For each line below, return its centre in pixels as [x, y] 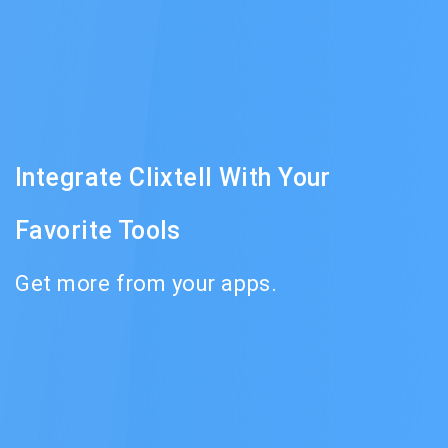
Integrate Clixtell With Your [173, 178]
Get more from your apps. [146, 284]
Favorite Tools [98, 231]
